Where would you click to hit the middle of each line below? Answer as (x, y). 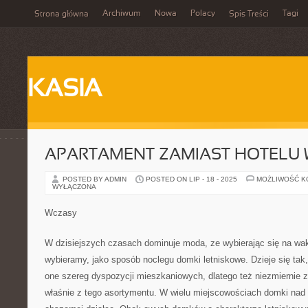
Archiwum (122, 14)
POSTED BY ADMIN (96, 179)
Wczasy (61, 213)
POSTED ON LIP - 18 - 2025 (191, 179)
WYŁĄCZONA (74, 187)
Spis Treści (249, 14)
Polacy (203, 14)
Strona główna (62, 14)
